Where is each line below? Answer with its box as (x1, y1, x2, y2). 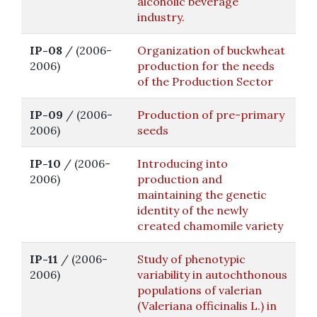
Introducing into (137, 156, 228, 171)
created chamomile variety (137, 219, 283, 233)
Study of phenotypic (137, 252, 246, 266)
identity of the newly (137, 203, 248, 217)
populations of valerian (137, 283, 262, 297)
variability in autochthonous (137, 267, 287, 282)
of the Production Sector (137, 74, 273, 88)
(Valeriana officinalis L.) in (137, 299, 277, 313)
